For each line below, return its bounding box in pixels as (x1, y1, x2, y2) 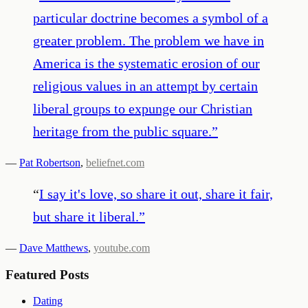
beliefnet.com (86, 156, 144, 168)
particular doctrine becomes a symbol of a (33, 10, 268, 25)
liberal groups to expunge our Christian (33, 100, 252, 116)
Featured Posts (5, 267, 89, 282)
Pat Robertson (19, 156, 80, 168)
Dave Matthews (19, 241, 88, 254)
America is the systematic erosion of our (33, 55, 260, 71)
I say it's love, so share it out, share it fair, (39, 186, 273, 201)
